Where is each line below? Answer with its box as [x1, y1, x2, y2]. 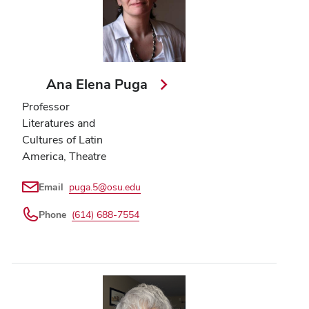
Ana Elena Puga [46, 75, 152, 94]
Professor [22, 99, 70, 114]
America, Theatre [22, 149, 106, 164]
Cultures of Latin [22, 132, 103, 148]
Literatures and [22, 116, 95, 131]
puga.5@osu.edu [69, 181, 141, 194]
